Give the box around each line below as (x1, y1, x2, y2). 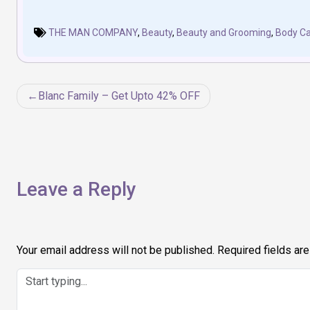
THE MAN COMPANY (48, 27, 138, 38)
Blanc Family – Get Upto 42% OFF (38, 89, 200, 102)
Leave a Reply (17, 178, 136, 201)
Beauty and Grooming (176, 27, 271, 38)
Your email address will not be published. (17, 244, 215, 257)
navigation (16, 109, 119, 136)
